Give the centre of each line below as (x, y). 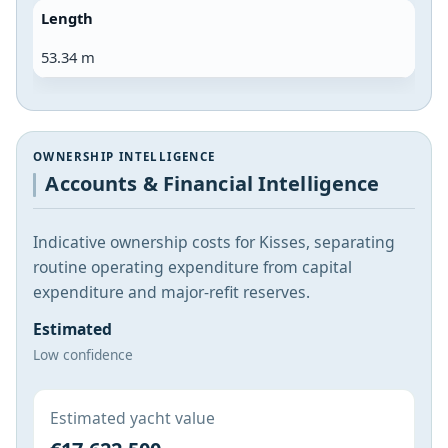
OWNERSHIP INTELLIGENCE (124, 156)
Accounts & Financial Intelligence (212, 184)
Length (67, 17)
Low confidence (83, 355)
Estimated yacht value (132, 417)
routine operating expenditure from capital (192, 267)
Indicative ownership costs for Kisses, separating (214, 242)
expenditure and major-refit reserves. (171, 292)
